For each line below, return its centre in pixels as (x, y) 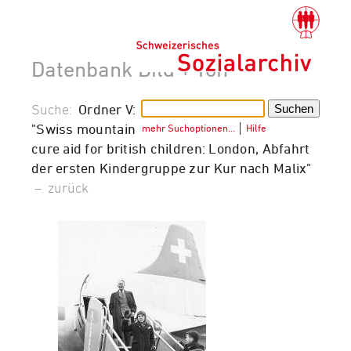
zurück (68, 187)
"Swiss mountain (84, 128)
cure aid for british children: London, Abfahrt (171, 148)
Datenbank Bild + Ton (130, 69)
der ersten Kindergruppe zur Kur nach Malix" (172, 167)
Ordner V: (107, 109)
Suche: (55, 109)
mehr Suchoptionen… (189, 127)
